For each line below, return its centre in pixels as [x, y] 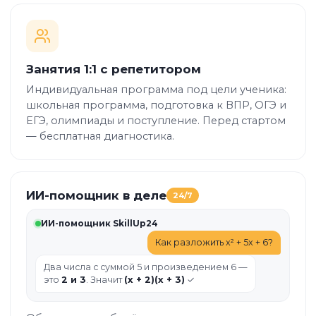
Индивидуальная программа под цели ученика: [156, 90]
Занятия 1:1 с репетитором [114, 69]
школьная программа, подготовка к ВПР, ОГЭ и [156, 105]
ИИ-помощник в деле [96, 195]
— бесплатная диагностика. [100, 136]
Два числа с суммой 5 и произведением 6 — [146, 267]
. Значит [105, 280]
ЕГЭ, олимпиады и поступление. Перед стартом [156, 121]
